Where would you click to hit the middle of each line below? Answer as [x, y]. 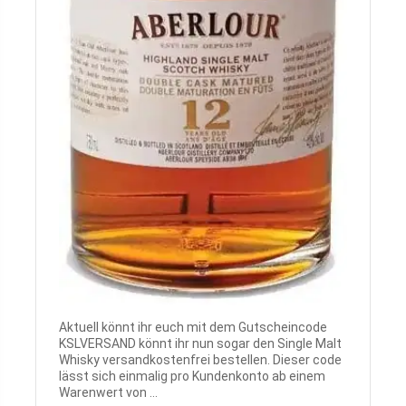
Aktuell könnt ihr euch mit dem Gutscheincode [193, 327]
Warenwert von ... [108, 392]
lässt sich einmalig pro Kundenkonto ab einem [192, 376]
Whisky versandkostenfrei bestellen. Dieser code [200, 359]
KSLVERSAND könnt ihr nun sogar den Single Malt [200, 343]
